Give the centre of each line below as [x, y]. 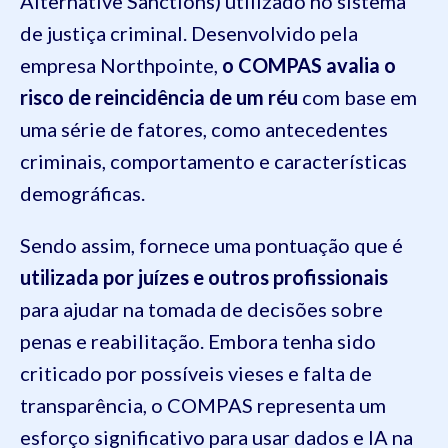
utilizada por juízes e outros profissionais [204, 277]
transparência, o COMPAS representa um [203, 405]
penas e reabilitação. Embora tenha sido [198, 341]
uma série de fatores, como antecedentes [204, 129]
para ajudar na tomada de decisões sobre [201, 309]
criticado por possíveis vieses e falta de [196, 373]
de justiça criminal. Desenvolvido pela [189, 33]
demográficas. [82, 193]
